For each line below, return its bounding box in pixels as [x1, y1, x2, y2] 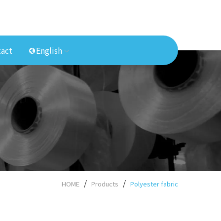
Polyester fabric [130, 179, 178, 188]
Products [91, 179, 118, 188]
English [36, 44, 62, 56]
